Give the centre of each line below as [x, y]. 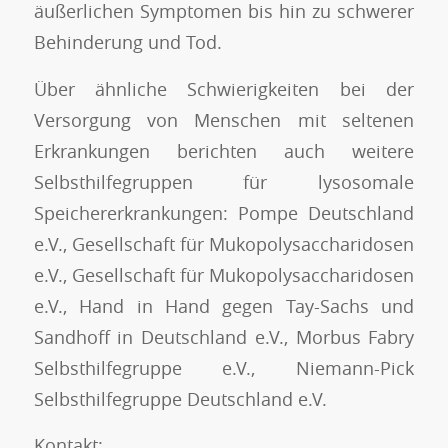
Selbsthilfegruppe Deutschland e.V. [180, 398]
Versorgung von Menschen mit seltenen [224, 119]
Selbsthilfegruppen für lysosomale [224, 181]
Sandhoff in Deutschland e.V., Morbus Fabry [224, 336]
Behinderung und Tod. [127, 42]
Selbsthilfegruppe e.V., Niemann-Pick [224, 367]
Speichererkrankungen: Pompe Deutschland [224, 212]
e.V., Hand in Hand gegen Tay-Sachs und [224, 305]
